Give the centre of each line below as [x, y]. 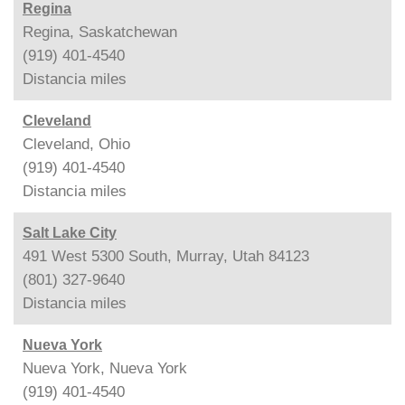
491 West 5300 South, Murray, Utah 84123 [166, 256]
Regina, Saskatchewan [100, 32]
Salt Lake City [70, 232]
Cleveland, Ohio [76, 144]
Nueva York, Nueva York [105, 368]
